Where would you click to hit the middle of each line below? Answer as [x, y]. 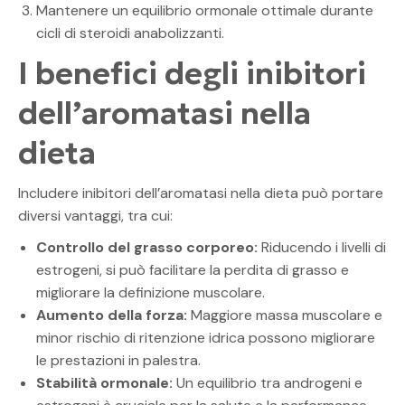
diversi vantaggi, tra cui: [95, 215]
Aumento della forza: [112, 315]
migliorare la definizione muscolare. [151, 292]
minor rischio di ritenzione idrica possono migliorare [206, 337]
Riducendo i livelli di [322, 247]
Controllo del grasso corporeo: [147, 247]
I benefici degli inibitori [192, 73]
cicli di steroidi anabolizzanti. [130, 33]
